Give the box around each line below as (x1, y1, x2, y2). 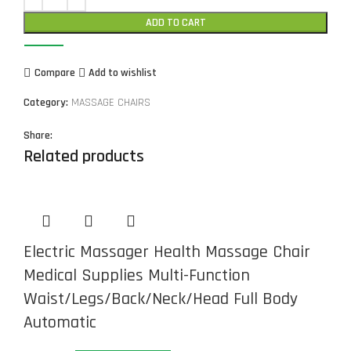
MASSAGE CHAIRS (71, 96, 150, 110)
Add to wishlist (89, 65, 157, 80)
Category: (24, 96, 68, 110)
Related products (24, 146, 144, 168)
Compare (34, 65, 75, 80)
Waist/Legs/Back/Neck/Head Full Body (24, 288, 298, 311)
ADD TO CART (145, 16, 206, 31)
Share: (24, 128, 52, 143)
